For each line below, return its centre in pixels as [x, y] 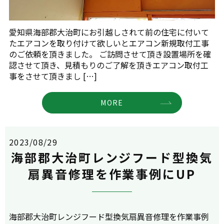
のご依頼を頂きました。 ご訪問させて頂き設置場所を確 [110, 54]
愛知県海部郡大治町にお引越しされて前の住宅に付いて [109, 32]
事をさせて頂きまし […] [53, 76]
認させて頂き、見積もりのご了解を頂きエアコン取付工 [109, 65]
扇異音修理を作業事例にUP [112, 173]
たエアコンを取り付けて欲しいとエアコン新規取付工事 [109, 43]
